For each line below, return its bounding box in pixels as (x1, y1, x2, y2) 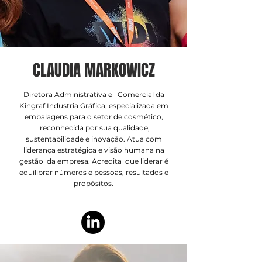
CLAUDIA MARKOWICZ (32, 58, 155, 82)
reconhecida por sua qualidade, (37, 123, 150, 132)
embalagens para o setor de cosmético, (24, 112, 163, 121)
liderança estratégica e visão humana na (23, 146, 164, 154)
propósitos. (74, 179, 113, 188)
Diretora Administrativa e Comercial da (23, 90, 164, 99)
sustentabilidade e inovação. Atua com (25, 135, 162, 143)
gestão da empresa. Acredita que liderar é (19, 157, 168, 166)
